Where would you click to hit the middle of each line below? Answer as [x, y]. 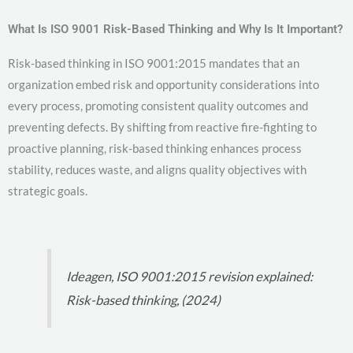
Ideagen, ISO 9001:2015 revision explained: [190, 276]
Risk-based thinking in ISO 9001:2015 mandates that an [154, 63]
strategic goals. [48, 191]
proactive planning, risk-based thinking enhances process [155, 149]
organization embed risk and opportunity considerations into [163, 85]
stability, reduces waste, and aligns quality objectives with [157, 170]
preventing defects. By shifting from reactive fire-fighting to [162, 127]
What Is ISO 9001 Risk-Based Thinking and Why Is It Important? [175, 30]
